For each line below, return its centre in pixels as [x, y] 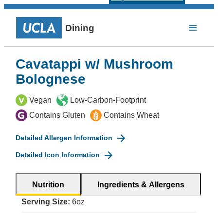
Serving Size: [46, 202]
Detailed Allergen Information [64, 138]
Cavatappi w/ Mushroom [94, 64]
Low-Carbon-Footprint [108, 100]
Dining [80, 28]
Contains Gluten [57, 115]
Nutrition [48, 185]
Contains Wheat [131, 115]
